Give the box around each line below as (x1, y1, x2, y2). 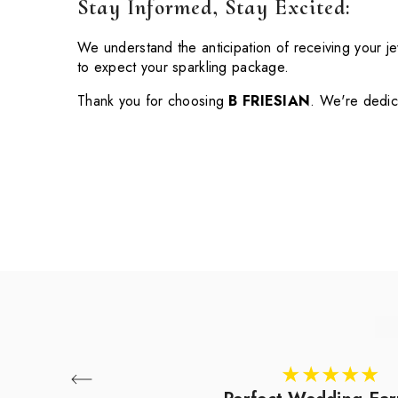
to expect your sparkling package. (77, 56, 290, 77)
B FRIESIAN (228, 90, 311, 111)
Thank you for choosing (77, 90, 229, 111)
